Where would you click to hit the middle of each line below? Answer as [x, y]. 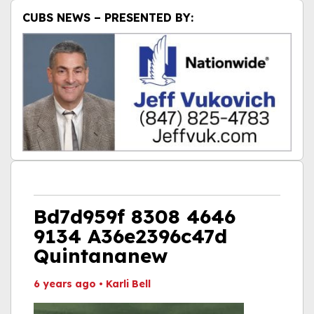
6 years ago [65, 284]
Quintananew [101, 256]
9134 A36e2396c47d [130, 236]
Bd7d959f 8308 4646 [135, 217]
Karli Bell [128, 284]
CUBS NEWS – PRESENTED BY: [108, 18]
